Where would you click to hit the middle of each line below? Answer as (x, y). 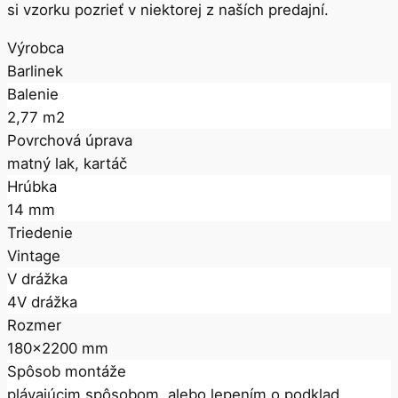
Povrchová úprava (70, 140)
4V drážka (42, 302)
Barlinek (35, 71)
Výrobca (36, 48)
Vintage (34, 255)
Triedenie (40, 232)
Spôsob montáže (67, 371)
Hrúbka (32, 186)
